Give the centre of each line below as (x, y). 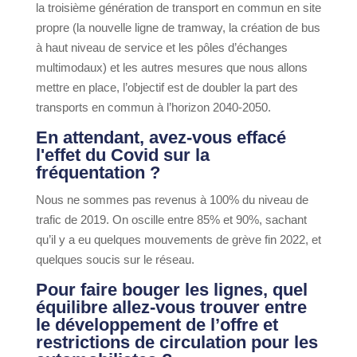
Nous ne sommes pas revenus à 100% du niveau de (172, 200)
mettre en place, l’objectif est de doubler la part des (167, 88)
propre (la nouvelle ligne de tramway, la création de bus (178, 28)
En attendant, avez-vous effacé (161, 138)
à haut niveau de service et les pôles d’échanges (161, 48)
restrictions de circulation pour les (177, 343)
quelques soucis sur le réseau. (115, 260)
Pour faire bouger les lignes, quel (171, 290)
